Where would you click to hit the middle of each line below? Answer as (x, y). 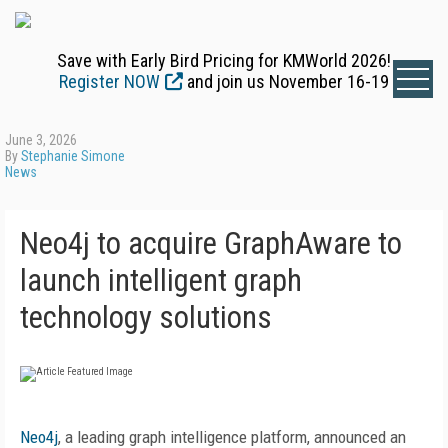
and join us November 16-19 (286, 81)
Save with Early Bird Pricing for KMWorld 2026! (224, 60)
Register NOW (109, 81)
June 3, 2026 (41, 140)
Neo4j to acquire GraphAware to (211, 243)
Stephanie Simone (73, 156)
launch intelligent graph (161, 280)
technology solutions (146, 317)
